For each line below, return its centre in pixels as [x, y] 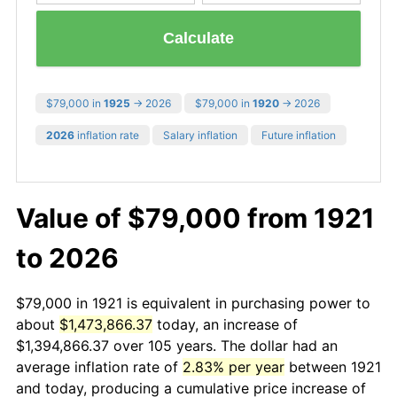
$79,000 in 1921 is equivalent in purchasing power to [193, 303]
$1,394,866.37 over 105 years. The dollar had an [177, 345]
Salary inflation [200, 135]
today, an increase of [225, 324]
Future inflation [299, 135]
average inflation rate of [99, 366]
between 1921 [333, 366]
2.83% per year [234, 366]
